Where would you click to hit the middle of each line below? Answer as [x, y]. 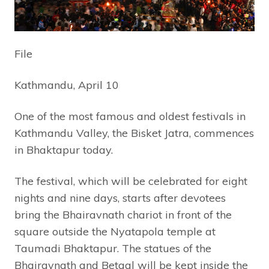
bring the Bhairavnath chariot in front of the [123, 215]
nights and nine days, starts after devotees [120, 198]
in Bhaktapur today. [64, 150]
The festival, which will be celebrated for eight [131, 181]
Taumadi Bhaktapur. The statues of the [113, 249]
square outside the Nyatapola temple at [115, 232]
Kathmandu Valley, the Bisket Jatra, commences [134, 133]
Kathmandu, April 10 [67, 85]
